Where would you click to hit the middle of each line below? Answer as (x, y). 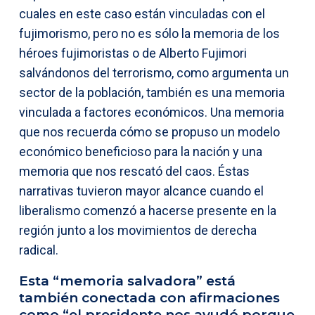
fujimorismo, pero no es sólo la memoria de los (149, 33)
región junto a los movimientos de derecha (138, 230)
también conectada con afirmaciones (149, 297)
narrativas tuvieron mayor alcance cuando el (141, 191)
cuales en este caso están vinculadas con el (142, 13)
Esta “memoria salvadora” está (127, 281)
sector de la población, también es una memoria (152, 92)
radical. (39, 250)
